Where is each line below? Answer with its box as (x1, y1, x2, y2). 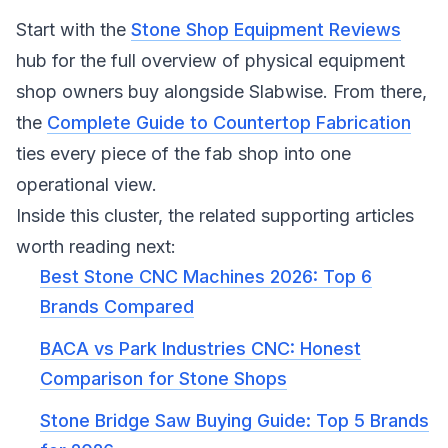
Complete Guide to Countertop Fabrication (47, 112, 411, 133)
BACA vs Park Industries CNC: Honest (40, 338, 361, 359)
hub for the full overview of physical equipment (16, 50, 405, 71)
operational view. (16, 174, 157, 195)
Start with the (16, 19, 131, 40)
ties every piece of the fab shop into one (16, 143, 351, 164)
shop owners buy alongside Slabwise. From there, (16, 81, 427, 102)
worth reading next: (16, 236, 176, 257)
